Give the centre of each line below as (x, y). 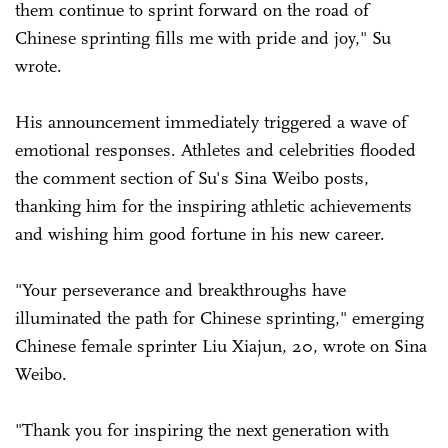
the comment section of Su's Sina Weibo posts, (192, 177)
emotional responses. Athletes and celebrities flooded (215, 149)
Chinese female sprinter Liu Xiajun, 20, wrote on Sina (221, 345)
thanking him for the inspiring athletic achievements (213, 205)
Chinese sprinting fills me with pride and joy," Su (203, 37)
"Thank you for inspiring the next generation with (202, 429)
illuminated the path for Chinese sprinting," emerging (219, 317)
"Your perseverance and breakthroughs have (180, 289)
